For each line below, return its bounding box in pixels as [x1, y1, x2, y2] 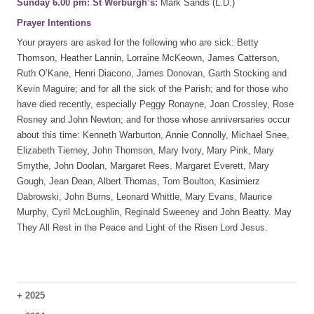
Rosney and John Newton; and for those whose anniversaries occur [17, 114, 290, 125]
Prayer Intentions [17, 17, 91, 28]
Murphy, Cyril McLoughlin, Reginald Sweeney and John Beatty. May [17, 206, 292, 217]
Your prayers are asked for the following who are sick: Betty [17, 36, 259, 48]
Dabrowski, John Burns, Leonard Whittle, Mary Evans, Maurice [17, 191, 272, 202]
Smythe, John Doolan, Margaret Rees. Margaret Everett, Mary [17, 160, 269, 171]
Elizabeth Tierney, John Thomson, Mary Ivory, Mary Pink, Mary [17, 144, 274, 156]
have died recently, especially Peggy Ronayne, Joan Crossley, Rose [17, 98, 294, 109]
